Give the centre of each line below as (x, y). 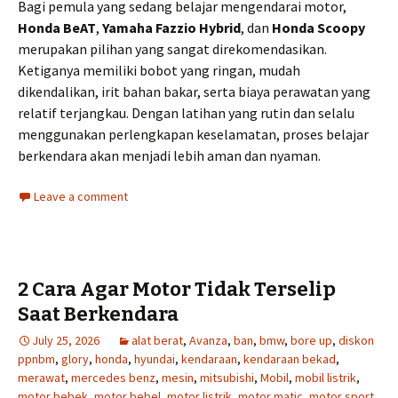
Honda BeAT (57, 27)
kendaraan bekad (290, 358)
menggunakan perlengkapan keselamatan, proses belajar (193, 134)
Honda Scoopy (318, 27)
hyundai (155, 358)
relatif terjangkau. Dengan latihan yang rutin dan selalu (186, 112)
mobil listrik (326, 377)
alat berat (157, 340)
